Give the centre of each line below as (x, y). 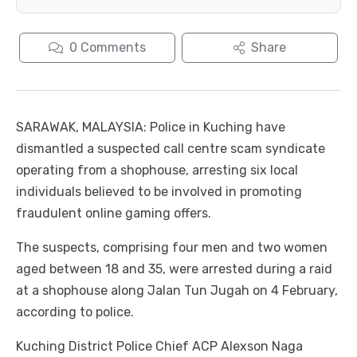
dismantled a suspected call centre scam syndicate (171, 149)
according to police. (75, 312)
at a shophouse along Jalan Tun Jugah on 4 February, (177, 291)
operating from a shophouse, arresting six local (157, 171)
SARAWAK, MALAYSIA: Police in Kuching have (151, 127)
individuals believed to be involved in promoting (159, 192)
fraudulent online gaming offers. (114, 214)
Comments (113, 48)
